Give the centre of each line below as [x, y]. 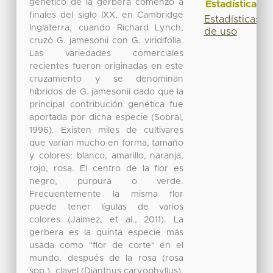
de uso [220, 31]
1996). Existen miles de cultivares [107, 130]
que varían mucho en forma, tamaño [107, 143]
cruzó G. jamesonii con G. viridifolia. [107, 41]
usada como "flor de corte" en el [107, 245]
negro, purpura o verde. [107, 181]
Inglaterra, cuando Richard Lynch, [107, 28]
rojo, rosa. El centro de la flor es [107, 168]
